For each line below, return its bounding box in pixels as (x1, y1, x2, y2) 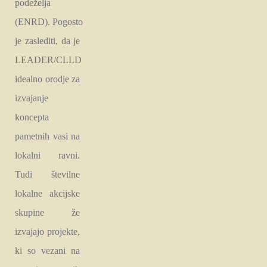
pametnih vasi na (15, 131, 80, 141)
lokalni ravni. (15, 150, 80, 160)
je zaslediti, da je (15, 35, 80, 46)
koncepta (15, 111, 49, 122)
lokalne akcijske (15, 188, 80, 198)
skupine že (15, 207, 80, 218)
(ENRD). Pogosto (15, 16, 83, 27)
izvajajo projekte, (15, 226, 80, 237)
